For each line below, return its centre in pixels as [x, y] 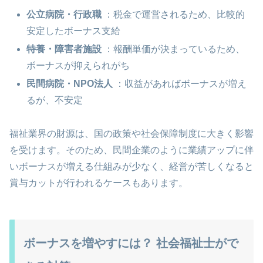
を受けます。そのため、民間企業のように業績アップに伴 [131, 150]
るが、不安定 [55, 100]
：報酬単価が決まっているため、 [173, 49]
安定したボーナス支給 [74, 31]
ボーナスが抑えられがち [78, 65]
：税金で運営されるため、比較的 [173, 14]
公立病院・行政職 [64, 14]
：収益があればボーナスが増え [180, 84]
